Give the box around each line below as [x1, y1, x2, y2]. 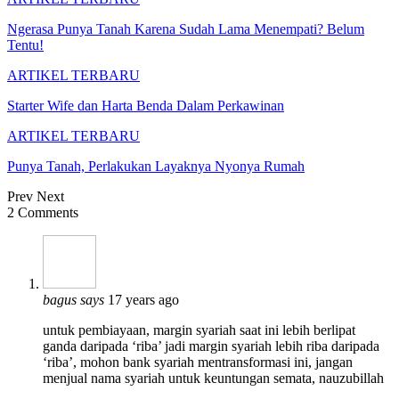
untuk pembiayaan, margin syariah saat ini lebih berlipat [43, 322, 355, 338]
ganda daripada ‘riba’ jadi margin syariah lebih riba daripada [43, 338, 379, 354]
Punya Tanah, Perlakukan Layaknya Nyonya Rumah [7, 158, 305, 174]
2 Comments [7, 204, 78, 220]
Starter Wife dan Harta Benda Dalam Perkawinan [7, 97, 284, 113]
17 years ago [108, 291, 179, 307]
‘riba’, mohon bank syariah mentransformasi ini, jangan [43, 354, 353, 370]
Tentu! [7, 37, 44, 53]
